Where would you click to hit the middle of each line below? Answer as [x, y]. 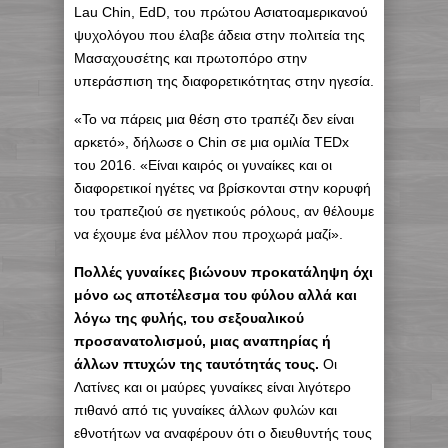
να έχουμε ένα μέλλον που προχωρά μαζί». [208, 234]
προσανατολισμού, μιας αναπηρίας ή [202, 341]
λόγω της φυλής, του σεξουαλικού [189, 318]
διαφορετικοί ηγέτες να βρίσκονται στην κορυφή [222, 188]
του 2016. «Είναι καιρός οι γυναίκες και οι [203, 165]
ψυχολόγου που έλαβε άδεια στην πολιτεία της [219, 35]
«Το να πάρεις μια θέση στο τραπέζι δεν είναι [214, 119]
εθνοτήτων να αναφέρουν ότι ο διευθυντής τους [223, 433]
